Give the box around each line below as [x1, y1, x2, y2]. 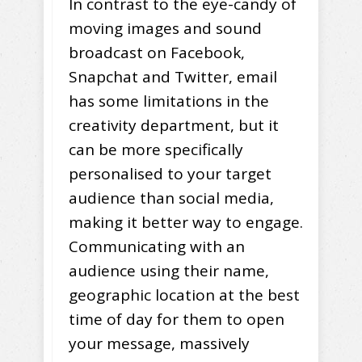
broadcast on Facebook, [69, 42, 245, 64]
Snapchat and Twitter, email [69, 66, 277, 88]
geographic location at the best [69, 284, 300, 306]
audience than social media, [69, 187, 274, 209]
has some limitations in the [69, 90, 269, 112]
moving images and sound [69, 18, 262, 40]
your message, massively [69, 333, 250, 355]
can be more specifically [69, 139, 243, 161]
